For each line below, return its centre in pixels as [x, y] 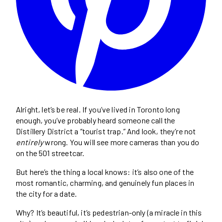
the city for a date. [47, 193]
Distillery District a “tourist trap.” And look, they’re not [106, 131]
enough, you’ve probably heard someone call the [96, 120]
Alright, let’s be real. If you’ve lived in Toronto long [98, 109]
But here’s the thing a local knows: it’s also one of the [105, 171]
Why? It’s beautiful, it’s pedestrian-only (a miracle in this [109, 212]
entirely [30, 142]
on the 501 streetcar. [50, 153]
